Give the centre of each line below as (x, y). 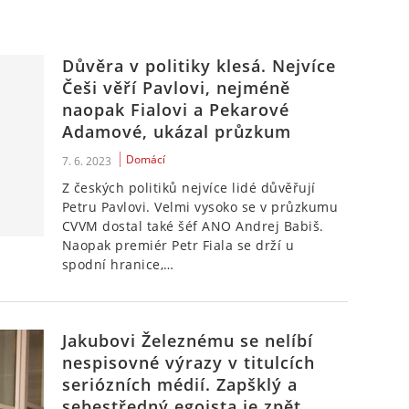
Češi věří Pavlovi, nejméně (176, 88)
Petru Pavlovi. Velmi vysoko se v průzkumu (200, 207)
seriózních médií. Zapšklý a (179, 384)
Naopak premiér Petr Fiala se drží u (178, 245)
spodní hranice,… (118, 264)
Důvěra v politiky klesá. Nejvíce (199, 66)
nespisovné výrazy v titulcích (188, 362)
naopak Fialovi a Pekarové (175, 110)
